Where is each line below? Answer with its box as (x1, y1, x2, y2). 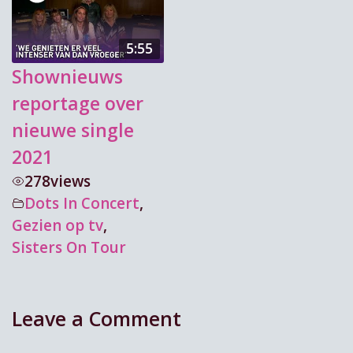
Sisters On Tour (12, 236, 126, 258)
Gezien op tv (12, 214, 103, 236)
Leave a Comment (12, 305, 181, 333)
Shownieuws (12, 63, 123, 89)
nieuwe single (12, 117, 134, 143)
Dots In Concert (24, 192, 139, 214)
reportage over (12, 90, 143, 116)
